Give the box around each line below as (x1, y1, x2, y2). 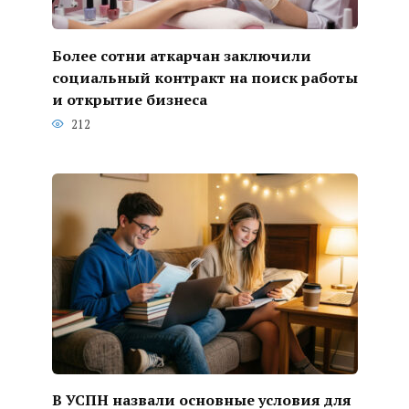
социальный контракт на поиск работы (51, 67, 358, 88)
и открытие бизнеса (51, 89, 207, 110)
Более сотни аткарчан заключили (51, 45, 311, 66)
